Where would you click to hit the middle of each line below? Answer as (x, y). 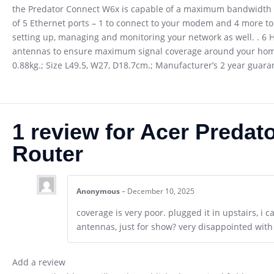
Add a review (39, 262)
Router (48, 154)
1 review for (76, 132)
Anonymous (99, 191)
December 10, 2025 (161, 191)
